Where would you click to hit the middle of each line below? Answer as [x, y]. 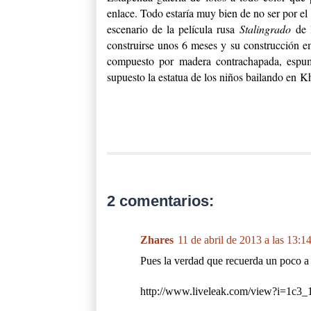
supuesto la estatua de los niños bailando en [203, 76]
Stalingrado [268, 28]
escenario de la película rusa [173, 28]
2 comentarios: [160, 201]
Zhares [157, 239]
